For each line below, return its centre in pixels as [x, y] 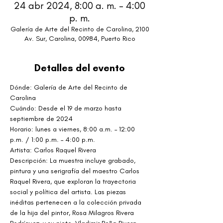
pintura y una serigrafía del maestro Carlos [76, 171]
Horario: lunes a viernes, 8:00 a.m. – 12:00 [73, 129]
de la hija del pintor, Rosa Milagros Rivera [73, 213]
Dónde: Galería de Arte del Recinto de [70, 87]
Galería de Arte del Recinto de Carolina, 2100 [80, 29]
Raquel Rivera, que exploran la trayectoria [74, 181]
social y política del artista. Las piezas [69, 192]
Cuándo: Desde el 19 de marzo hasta [67, 108]
